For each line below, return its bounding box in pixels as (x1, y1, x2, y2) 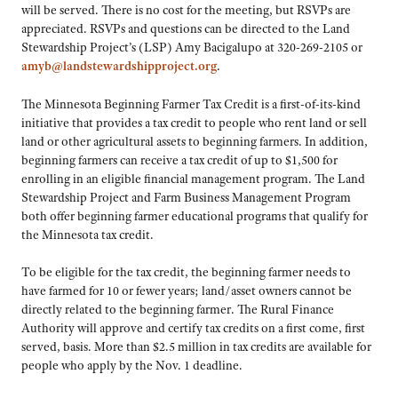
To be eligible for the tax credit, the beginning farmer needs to (21, 264, 351, 281)
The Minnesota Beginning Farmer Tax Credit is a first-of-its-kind (21, 95, 361, 112)
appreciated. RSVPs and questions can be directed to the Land (21, 20, 350, 36)
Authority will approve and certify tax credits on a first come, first (21, 320, 365, 337)
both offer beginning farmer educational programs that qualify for (21, 207, 368, 224)
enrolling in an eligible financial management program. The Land (21, 170, 365, 187)
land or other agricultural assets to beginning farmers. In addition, (21, 132, 368, 149)
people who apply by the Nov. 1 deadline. (21, 357, 243, 374)
